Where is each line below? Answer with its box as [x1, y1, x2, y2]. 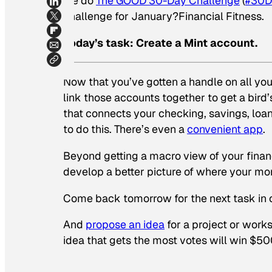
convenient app [187, 121, 263, 136]
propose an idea [86, 217, 165, 232]
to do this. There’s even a [63, 121, 187, 136]
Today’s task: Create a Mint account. [63, 36, 257, 50]
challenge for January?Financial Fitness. [63, 9, 264, 24]
